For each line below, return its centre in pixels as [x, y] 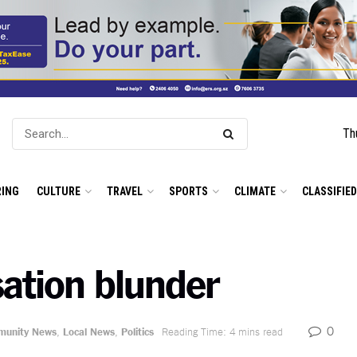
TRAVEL [125, 191]
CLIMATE [255, 191]
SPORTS [188, 191]
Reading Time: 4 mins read [222, 330]
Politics [137, 330]
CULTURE [59, 191]
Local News [89, 330]
